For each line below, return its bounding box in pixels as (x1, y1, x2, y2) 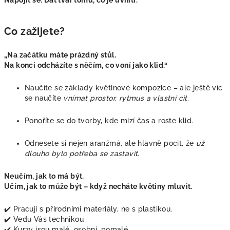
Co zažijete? (4, 25, 65, 37)
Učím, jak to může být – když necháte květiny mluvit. (4, 182, 193, 190)
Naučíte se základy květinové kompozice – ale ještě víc (25, 83, 223, 92)
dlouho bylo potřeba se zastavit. (25, 149, 140, 158)
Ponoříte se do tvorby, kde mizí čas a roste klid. (25, 116, 194, 125)
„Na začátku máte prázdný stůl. (4, 50, 116, 59)
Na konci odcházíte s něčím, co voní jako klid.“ (4, 61, 168, 69)
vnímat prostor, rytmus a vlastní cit (63, 93, 187, 102)
